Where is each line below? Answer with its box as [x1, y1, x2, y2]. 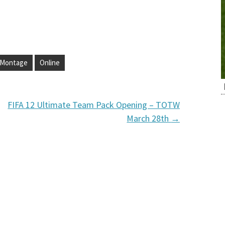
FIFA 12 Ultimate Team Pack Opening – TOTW [8, 99, 180, 110]
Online [40, 58, 60, 67]
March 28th [127, 113, 171, 124]
